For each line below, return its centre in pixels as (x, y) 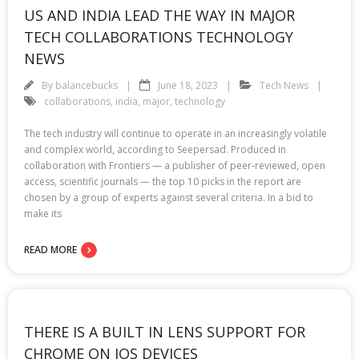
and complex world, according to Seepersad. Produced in (155, 149)
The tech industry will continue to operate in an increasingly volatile (175, 133)
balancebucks (87, 85)
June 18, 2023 (188, 85)
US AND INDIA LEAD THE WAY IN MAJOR (159, 15)
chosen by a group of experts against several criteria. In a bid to (169, 197)
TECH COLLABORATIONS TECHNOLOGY (159, 36)
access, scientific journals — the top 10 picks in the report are (163, 181)
